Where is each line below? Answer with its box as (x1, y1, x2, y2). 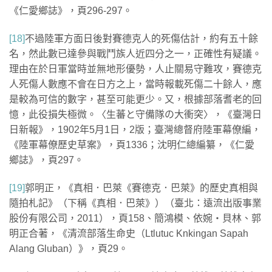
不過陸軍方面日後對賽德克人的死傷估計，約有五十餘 (25, 33, 258, 44)
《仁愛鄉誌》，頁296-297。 (9, 5, 132, 16)
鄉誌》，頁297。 (9, 155, 84, 166)
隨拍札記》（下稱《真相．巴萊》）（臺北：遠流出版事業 (9, 197, 262, 208)
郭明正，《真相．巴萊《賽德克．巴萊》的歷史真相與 (25, 182, 258, 193)
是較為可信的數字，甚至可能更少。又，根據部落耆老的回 (9, 94, 262, 105)
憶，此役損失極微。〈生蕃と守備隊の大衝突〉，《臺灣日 (9, 109, 262, 120)
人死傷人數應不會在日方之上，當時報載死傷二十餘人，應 (9, 79, 262, 90)
